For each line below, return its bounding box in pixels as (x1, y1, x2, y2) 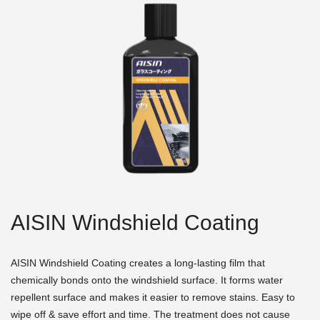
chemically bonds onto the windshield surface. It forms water (11, 274, 283, 286)
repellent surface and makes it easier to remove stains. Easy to (11, 291, 295, 303)
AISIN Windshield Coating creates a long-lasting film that (11, 256, 265, 269)
